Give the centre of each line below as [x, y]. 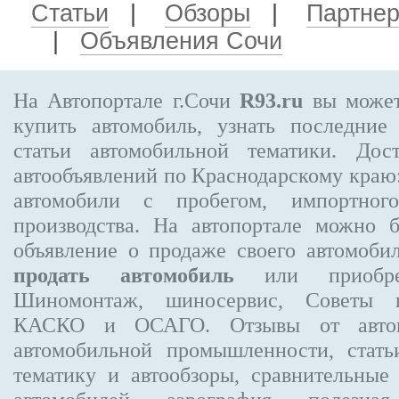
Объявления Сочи [181, 41]
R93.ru [272, 100]
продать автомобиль [124, 275]
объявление [65, 250]
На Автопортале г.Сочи [127, 100]
